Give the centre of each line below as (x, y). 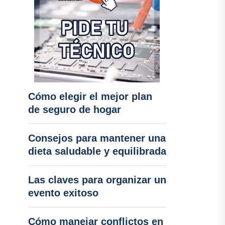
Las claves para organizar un (97, 180)
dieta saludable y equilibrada (97, 151)
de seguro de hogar (74, 109)
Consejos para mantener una (97, 138)
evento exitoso (63, 193)
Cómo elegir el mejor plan (90, 96)
